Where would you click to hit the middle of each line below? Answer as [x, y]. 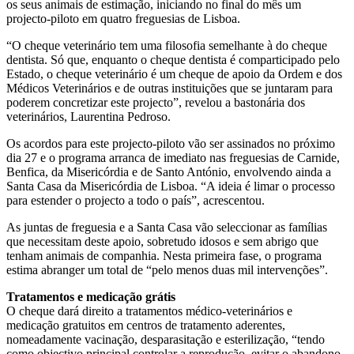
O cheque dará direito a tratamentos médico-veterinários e [149, 311]
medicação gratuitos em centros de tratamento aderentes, [146, 326]
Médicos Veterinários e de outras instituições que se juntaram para [169, 88]
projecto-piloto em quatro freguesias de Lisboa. [123, 19]
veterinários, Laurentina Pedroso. [88, 117]
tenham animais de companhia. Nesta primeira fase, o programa [164, 256]
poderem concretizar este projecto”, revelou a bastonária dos [156, 103]
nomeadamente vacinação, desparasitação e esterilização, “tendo [166, 340]
